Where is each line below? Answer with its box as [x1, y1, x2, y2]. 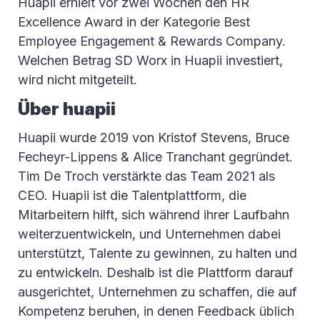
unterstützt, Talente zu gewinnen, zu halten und [18, 246, 297, 261]
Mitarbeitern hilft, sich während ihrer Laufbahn [18, 207, 289, 223]
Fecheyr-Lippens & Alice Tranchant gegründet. [18, 149, 293, 165]
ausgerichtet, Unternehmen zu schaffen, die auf [18, 284, 297, 300]
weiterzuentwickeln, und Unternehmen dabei [18, 226, 281, 242]
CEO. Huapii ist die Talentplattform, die [18, 188, 246, 204]
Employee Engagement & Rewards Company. [18, 34, 286, 49]
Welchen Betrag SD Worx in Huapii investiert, [18, 53, 283, 69]
